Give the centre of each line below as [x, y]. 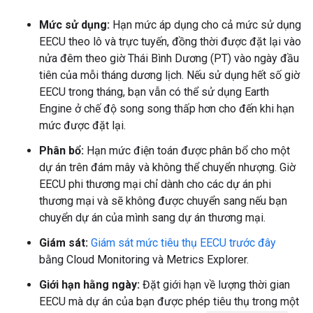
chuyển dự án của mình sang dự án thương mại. [152, 218]
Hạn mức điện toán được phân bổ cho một [187, 151]
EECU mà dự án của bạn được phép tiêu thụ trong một [169, 301]
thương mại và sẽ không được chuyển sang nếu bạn [163, 201]
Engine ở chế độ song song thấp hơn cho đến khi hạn [167, 109]
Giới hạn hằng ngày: [89, 285]
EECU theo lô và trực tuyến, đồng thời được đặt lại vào [170, 42]
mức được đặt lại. [82, 125]
